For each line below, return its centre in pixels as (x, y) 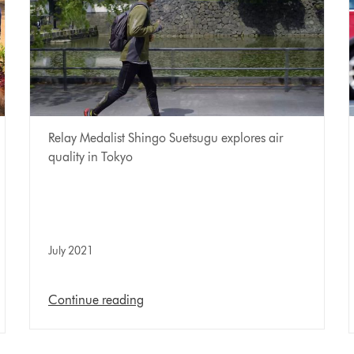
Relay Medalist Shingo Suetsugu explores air (166, 138)
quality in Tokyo (90, 157)
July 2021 (71, 251)
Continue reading (96, 300)
